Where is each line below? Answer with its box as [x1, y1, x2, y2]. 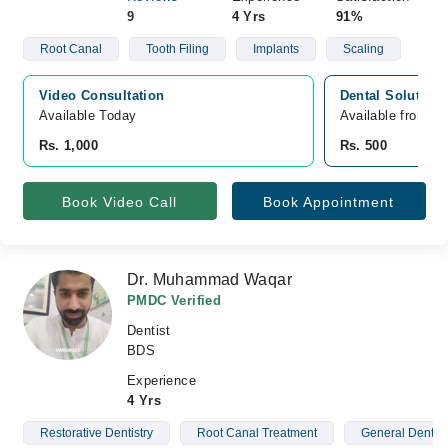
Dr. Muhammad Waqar [127, 271, 293, 288]
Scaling [342, 42, 384, 56]
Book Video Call [62, 194, 177, 210]
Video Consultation [38, 88, 165, 103]
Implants [252, 42, 299, 56]
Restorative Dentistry [39, 426, 153, 440]
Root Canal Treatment [196, 426, 317, 440]
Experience [127, 373, 196, 388]
